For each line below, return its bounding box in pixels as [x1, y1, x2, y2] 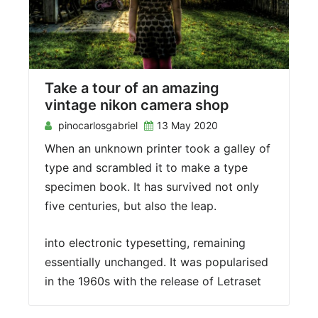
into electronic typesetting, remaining [45, 235, 246, 250]
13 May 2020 [157, 119, 218, 131]
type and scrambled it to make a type [45, 160, 248, 175]
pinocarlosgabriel [55, 119, 138, 131]
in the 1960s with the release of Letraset [45, 273, 261, 288]
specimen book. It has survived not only [45, 179, 259, 194]
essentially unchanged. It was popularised [45, 254, 268, 269]
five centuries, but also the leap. [45, 198, 216, 213]
